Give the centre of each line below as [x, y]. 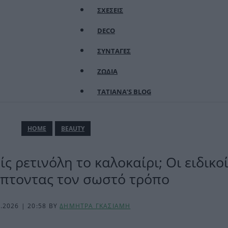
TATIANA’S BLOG [124, 92]
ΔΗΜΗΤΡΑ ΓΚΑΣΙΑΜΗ [95, 206]
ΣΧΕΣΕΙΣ [110, 10]
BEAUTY [73, 129]
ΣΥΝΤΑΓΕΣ [114, 51]
